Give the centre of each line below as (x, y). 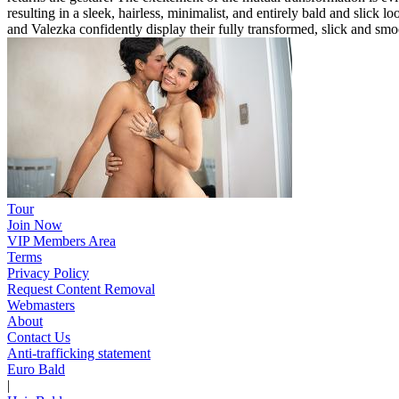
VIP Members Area (61, 240)
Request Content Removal (81, 289)
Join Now (35, 224)
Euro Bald (36, 369)
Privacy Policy (48, 273)
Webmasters (41, 305)
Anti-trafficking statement (79, 353)
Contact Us (39, 337)
